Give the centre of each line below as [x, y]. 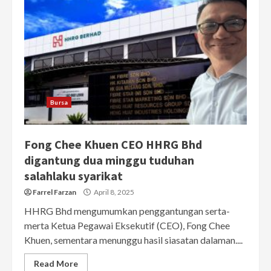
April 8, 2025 [113, 192]
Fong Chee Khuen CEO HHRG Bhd [113, 145]
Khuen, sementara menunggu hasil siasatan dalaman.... [133, 240]
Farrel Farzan [54, 192]
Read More [56, 264]
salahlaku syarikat [73, 176]
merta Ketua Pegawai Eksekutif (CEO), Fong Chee [127, 226]
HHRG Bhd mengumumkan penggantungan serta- [127, 211]
